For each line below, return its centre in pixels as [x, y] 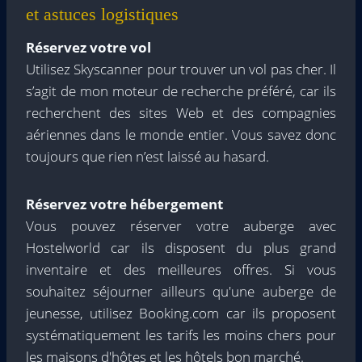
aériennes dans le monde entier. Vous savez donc [181, 135]
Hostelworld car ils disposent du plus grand [181, 248]
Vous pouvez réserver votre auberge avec [181, 226]
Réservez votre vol [88, 48]
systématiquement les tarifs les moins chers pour [181, 335]
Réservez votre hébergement [124, 204]
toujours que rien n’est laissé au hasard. [147, 157]
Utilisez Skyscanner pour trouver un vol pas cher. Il [181, 69]
